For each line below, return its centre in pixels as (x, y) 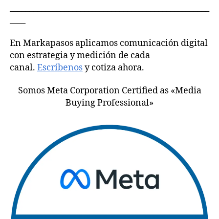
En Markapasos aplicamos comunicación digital (109, 43)
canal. (23, 67)
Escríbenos (60, 67)
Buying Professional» (109, 103)
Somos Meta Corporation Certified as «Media (109, 91)
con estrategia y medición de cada (80, 55)
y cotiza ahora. (113, 67)
